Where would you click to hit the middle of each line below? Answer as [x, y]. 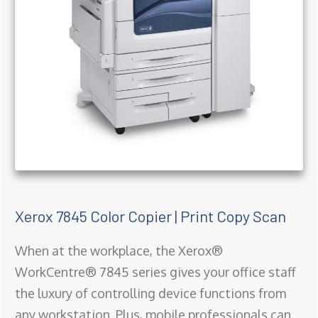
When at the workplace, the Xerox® [119, 251]
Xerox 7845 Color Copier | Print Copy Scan [150, 216]
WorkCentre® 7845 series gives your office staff [155, 272]
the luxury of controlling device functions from [150, 294]
